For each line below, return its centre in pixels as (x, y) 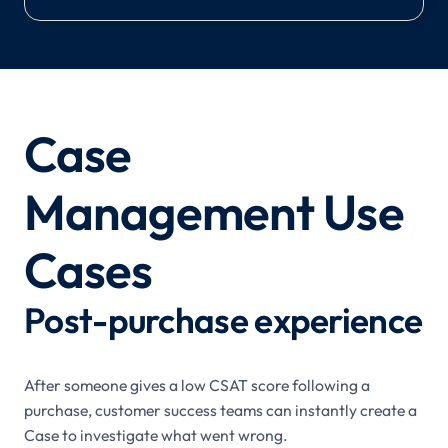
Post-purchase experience (223, 319)
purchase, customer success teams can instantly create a (220, 409)
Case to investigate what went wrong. (156, 434)
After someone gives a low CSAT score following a (197, 384)
